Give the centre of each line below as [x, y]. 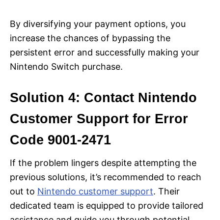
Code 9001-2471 [60, 140]
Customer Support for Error [99, 119]
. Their [166, 191]
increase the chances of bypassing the [90, 38]
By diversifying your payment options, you [98, 24]
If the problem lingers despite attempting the [103, 163]
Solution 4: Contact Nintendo [103, 97]
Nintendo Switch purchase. [66, 66]
